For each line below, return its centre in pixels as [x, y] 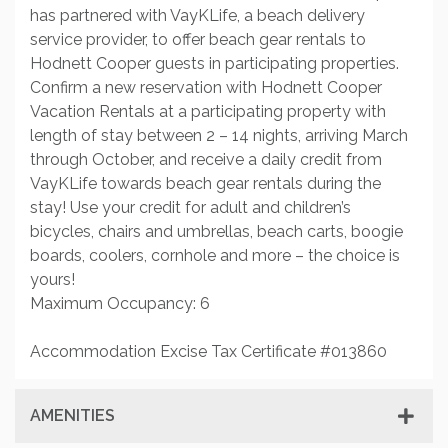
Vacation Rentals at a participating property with [208, 111]
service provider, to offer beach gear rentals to [198, 39]
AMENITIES [72, 415]
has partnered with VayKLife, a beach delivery [197, 15]
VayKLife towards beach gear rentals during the [205, 183]
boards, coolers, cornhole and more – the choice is [215, 255]
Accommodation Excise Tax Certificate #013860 [208, 351]
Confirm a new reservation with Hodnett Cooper [206, 87]
